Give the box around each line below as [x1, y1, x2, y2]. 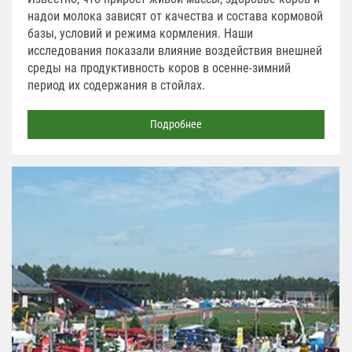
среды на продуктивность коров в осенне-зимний [27, 60, 291, 76]
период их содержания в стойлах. [27, 78, 205, 93]
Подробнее [150, 118, 202, 131]
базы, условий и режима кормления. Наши [27, 26, 253, 42]
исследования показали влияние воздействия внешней [27, 43, 322, 59]
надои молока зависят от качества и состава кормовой [27, 9, 323, 24]
